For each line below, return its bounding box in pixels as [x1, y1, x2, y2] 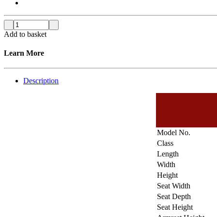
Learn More [4, 49, 44, 58]
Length [157, 150, 179, 158]
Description [23, 77, 59, 85]
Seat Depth [157, 192, 191, 201]
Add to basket [4, 30, 46, 38]
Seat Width [157, 182, 190, 190]
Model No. [157, 128, 190, 137]
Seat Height [157, 203, 193, 212]
